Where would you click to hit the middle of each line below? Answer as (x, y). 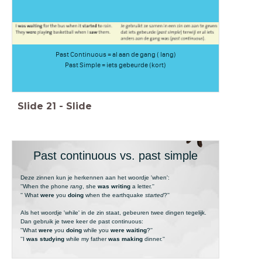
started (154, 195)
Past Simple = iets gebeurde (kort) (116, 65)
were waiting (128, 230)
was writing (114, 186)
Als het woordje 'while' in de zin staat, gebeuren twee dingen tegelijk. (113, 212)
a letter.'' (142, 186)
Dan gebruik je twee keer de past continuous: (82, 221)
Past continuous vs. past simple (116, 155)
